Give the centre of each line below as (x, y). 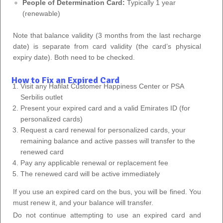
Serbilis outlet (42, 97)
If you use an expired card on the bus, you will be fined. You (107, 191)
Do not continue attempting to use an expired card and (107, 215)
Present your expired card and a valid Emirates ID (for (106, 108)
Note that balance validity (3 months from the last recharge (107, 35)
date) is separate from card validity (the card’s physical (107, 46)
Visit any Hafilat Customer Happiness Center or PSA (102, 86)
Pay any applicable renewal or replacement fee (95, 163)
